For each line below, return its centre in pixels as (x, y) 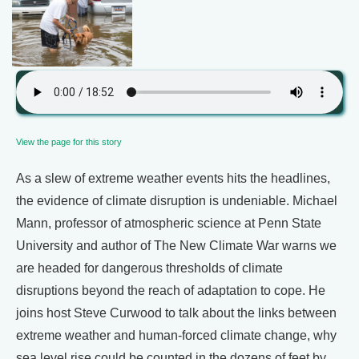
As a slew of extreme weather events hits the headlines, (173, 178)
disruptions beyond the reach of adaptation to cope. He (171, 290)
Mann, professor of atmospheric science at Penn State (169, 223)
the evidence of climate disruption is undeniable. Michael (177, 201)
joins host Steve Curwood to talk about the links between (176, 313)
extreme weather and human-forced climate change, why (176, 335)
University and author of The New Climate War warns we (176, 246)
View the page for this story (69, 142)
